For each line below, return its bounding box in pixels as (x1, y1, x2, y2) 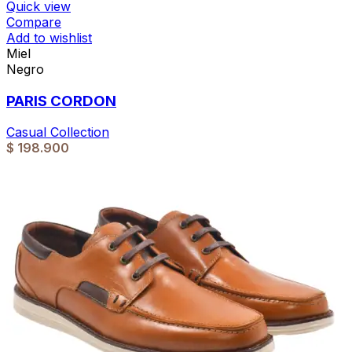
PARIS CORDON (6, 91, 116, 110)
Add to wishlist (6, 29, 92, 46)
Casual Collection (6, 124, 109, 141)
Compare (6, 13, 61, 30)
